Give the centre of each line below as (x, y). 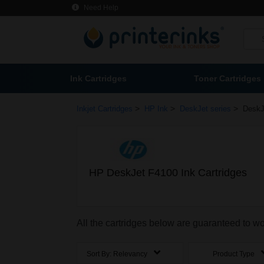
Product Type (235, 254)
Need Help (100, 8)
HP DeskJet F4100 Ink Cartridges (168, 173)
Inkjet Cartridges (105, 109)
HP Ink (156, 109)
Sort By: (100, 254)
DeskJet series (205, 109)
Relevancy (130, 254)
